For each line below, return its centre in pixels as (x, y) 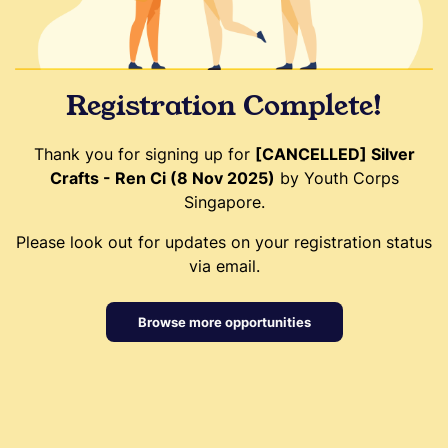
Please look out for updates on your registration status (224, 241)
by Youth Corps (336, 177)
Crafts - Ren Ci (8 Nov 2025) (162, 177)
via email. (224, 265)
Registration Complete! (224, 105)
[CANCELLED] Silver (334, 153)
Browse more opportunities (224, 321)
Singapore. (224, 201)
